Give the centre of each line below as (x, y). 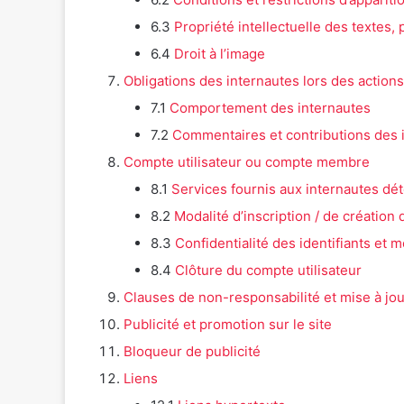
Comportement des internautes (270, 108)
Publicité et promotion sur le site (228, 325)
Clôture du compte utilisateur (268, 271)
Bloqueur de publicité (192, 352)
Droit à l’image (220, 54)
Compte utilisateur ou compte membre (247, 162)
